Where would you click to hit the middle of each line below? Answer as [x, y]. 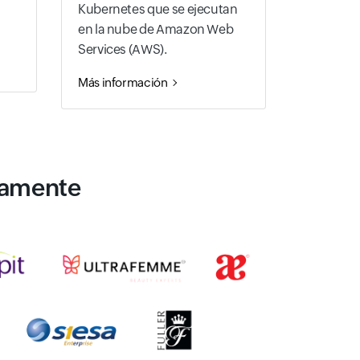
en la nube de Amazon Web [156, 29]
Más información [123, 82]
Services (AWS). [123, 49]
